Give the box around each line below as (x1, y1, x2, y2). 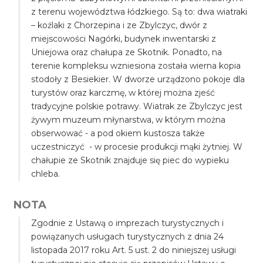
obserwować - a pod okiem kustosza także (31, 128, 205, 139)
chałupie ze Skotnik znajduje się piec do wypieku (31, 155, 230, 166)
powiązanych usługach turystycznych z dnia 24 (31, 231, 224, 242)
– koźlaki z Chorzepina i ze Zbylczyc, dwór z (31, 20, 208, 31)
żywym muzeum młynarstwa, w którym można (31, 114, 226, 125)
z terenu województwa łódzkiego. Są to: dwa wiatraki (31, 6, 248, 17)
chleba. (31, 168, 60, 179)
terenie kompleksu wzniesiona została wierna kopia (31, 60, 241, 71)
